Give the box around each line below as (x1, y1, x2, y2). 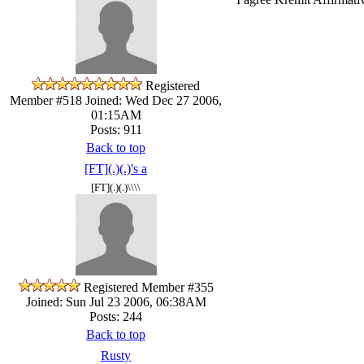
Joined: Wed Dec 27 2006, (82, 93, 222, 107)
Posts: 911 (89, 122, 142, 136)
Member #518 (10, 93, 82, 107)
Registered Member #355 (83, 279, 214, 294)
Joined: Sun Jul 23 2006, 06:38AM (25, 294, 206, 309)
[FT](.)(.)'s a (84, 161, 147, 175)
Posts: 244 (89, 309, 142, 323)
